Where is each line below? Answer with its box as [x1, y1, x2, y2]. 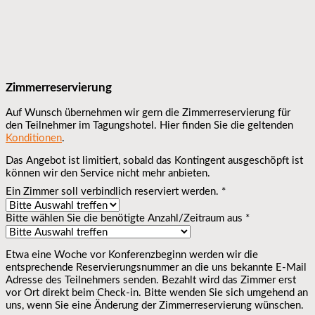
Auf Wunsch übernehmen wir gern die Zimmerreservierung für [6, 107, 290, 118]
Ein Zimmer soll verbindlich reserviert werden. [6, 186, 221, 197]
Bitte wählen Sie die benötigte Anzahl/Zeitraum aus [6, 212, 245, 224]
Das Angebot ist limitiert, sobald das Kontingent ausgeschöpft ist [6, 155, 303, 167]
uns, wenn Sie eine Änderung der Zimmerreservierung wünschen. [6, 300, 304, 311]
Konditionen [6, 132, 62, 143]
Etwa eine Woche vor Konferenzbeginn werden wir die [6, 250, 258, 261]
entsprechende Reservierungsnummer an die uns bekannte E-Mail [6, 262, 307, 274]
